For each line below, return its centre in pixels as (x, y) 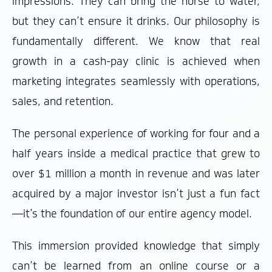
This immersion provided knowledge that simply (136, 246)
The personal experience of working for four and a (136, 133)
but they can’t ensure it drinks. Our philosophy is (136, 21)
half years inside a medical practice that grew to (136, 153)
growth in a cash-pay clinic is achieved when (136, 61)
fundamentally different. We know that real (136, 41)
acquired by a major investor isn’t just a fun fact (136, 193)
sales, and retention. (63, 101)
